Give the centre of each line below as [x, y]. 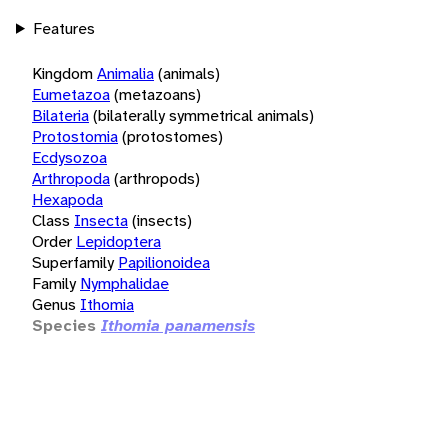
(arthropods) [157, 178]
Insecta [101, 220]
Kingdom [62, 73]
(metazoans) [157, 94]
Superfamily [73, 262]
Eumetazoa [71, 94]
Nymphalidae [124, 283]
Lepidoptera [118, 241]
